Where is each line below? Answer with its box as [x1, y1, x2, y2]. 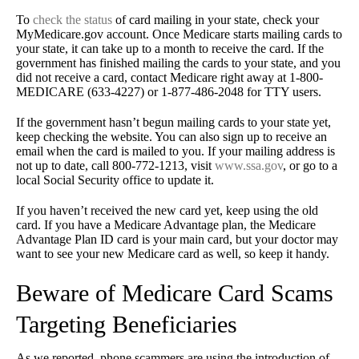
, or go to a [283, 159, 337, 173]
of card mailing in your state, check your [112, 13, 319, 27]
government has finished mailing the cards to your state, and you [16, 56, 341, 71]
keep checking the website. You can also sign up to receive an [16, 130, 327, 144]
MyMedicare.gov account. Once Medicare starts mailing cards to [16, 27, 342, 42]
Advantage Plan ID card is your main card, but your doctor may [16, 232, 338, 247]
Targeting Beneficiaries [16, 311, 237, 338]
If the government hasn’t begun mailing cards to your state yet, [16, 115, 331, 130]
